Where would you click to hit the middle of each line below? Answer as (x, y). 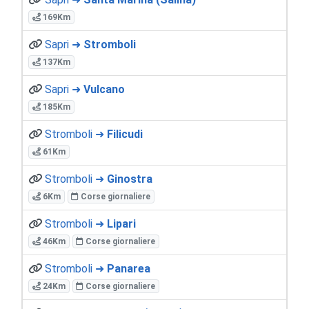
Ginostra (130, 179)
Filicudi (125, 134)
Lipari (121, 223)
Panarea (129, 268)
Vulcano (104, 89)
